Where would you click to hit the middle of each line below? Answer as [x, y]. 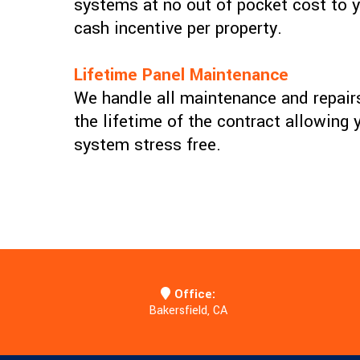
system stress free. [147, 145]
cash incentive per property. [178, 29]
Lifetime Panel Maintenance [181, 75]
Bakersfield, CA [188, 311]
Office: [195, 295]
